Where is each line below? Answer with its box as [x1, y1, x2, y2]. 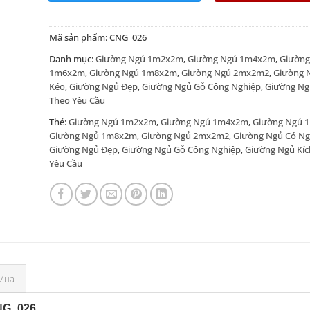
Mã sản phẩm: [48, 31, 109, 44]
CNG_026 [109, 31, 147, 44]
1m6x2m [48, 66, 85, 80]
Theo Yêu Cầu [48, 94, 105, 107]
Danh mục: [48, 53, 95, 66]
